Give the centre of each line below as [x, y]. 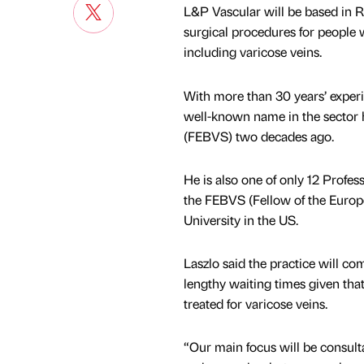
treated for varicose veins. [255, 303]
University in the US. [240, 219]
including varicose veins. [252, 52]
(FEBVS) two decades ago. [258, 136]
